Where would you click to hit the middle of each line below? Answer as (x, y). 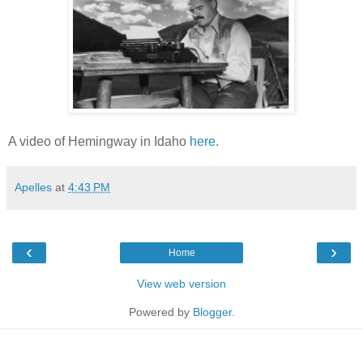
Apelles (33, 187)
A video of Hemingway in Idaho (99, 141)
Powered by (160, 312)
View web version (181, 283)
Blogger (212, 312)
